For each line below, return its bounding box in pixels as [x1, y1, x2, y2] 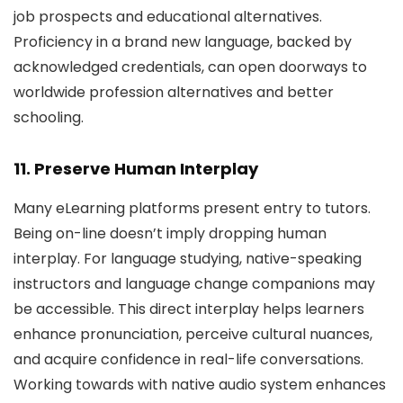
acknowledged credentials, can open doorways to [13, 57, 367, 77]
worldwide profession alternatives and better [13, 82, 334, 103]
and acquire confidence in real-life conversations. [13, 349, 363, 370]
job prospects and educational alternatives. [13, 6, 322, 27]
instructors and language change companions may [13, 273, 375, 294]
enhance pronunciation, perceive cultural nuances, [13, 324, 372, 345]
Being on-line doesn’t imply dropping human [13, 223, 327, 244]
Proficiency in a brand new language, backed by [13, 31, 352, 52]
